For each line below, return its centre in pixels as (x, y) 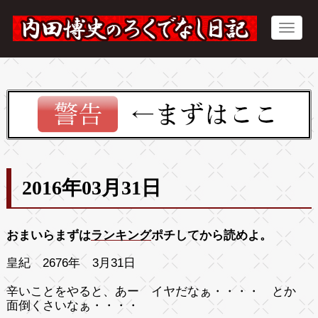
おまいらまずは (48, 235)
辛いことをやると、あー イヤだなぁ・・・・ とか (157, 291)
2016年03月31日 (91, 187)
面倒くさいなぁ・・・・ (72, 305)
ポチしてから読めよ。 (211, 235)
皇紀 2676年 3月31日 (71, 263)
